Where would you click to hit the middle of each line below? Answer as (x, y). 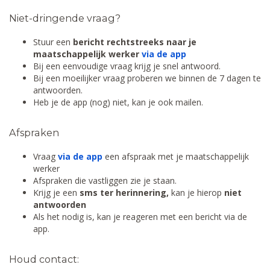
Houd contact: (44, 259)
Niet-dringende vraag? (65, 18)
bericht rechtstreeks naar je (135, 42)
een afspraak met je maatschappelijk (176, 156)
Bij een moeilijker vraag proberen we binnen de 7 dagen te (147, 78)
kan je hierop (196, 193)
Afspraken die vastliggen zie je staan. (105, 181)
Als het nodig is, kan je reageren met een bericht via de (140, 217)
